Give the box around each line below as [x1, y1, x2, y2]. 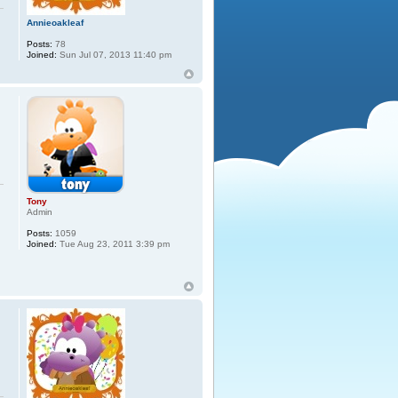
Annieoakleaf [27, 18, 84, 28]
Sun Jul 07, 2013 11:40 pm [57, 50, 172, 60]
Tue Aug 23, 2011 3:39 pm [57, 239, 171, 250]
